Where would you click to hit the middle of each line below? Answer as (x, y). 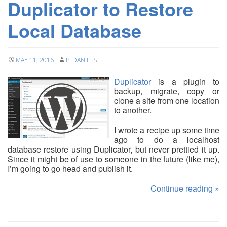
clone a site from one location (167, 100)
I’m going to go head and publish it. (70, 168)
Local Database (74, 30)
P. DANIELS (81, 60)
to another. (133, 110)
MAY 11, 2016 (35, 60)
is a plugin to (185, 81)
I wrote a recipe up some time (167, 130)
